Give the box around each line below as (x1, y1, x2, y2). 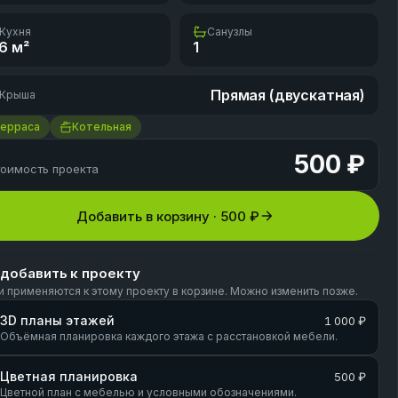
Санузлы (207, 25, 253, 38)
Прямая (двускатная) (211, 86, 365, 104)
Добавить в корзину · (76, 207, 221, 225)
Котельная (72, 120, 132, 133)
